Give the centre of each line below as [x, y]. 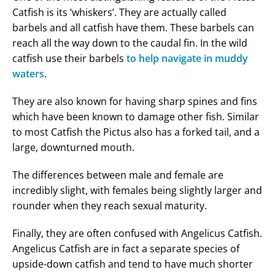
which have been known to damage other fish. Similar [136, 116]
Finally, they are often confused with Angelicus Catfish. [137, 233]
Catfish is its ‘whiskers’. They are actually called [119, 12]
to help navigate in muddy [187, 58]
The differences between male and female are [118, 175]
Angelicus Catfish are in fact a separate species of [126, 248]
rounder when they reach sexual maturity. [110, 205]
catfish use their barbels [69, 58]
